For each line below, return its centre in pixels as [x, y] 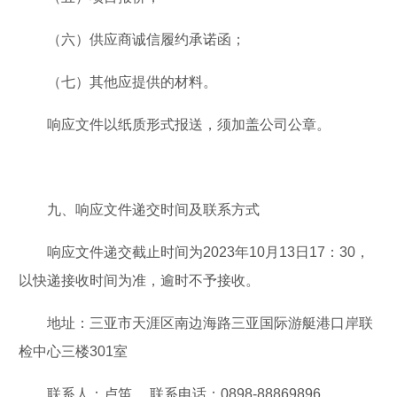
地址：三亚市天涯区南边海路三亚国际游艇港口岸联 [210, 323]
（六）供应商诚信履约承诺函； [146, 39]
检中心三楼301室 [73, 351]
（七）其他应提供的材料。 [132, 82]
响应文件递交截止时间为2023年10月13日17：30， [208, 252]
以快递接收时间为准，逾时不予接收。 [139, 280]
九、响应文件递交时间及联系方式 [153, 209]
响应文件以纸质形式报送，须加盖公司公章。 [189, 124]
